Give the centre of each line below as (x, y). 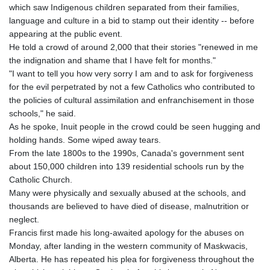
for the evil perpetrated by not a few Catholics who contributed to (132, 86)
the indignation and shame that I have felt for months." (112, 60)
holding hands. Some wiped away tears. (85, 140)
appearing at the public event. (66, 33)
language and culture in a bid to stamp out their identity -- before (132, 20)
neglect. (24, 219)
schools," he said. (42, 113)
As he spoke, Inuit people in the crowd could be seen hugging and (135, 126)
